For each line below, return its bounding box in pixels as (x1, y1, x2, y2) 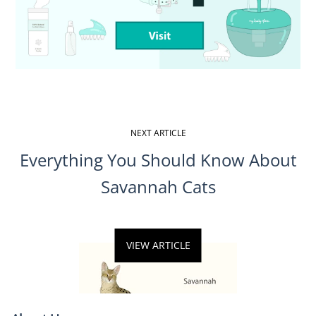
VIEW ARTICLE (126, 238, 190, 253)
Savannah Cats (100, 175, 216, 199)
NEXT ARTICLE (130, 127, 186, 140)
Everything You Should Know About (19, 148, 297, 172)
